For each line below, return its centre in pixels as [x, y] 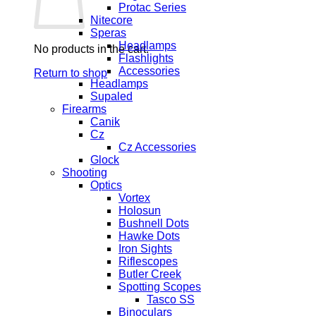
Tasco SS [171, 299]
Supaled [111, 96]
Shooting [85, 172]
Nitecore [111, 20]
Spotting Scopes [160, 287]
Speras [108, 33]
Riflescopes [148, 261]
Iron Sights [145, 249]
